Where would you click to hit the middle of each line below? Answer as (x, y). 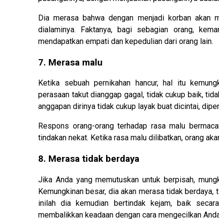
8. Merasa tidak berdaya (89, 159)
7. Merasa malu (70, 62)
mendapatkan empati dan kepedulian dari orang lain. (126, 42)
